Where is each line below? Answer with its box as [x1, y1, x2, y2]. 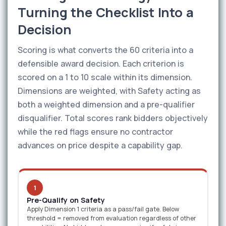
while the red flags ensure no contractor [18, 126, 173, 137]
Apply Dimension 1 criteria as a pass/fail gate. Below [27, 205, 179, 213]
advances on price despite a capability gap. [18, 140, 183, 151]
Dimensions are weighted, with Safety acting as [18, 85, 201, 96]
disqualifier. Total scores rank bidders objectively [18, 112, 208, 124]
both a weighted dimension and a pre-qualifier [18, 99, 195, 110]
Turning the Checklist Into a [18, 4, 194, 21]
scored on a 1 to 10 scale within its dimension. [18, 72, 192, 83]
